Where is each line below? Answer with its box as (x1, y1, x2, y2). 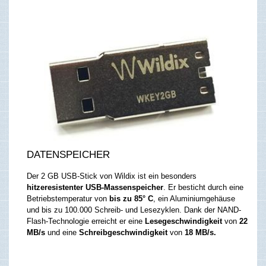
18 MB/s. (185, 228, 216, 237)
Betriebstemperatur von (27, 194, 109, 204)
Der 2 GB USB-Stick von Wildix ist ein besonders (27, 172, 197, 181)
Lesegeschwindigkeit (145, 217, 222, 226)
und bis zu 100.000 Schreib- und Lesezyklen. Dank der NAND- (27, 205, 241, 215)
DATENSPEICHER (27, 149, 110, 161)
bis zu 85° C (109, 194, 153, 204)
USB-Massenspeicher (85, 183, 163, 192)
